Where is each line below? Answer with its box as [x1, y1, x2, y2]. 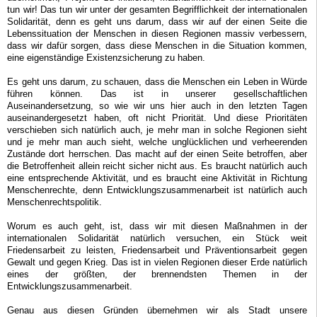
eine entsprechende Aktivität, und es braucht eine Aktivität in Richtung [7, 173, 307, 184]
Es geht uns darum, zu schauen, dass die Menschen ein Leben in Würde [7, 76, 307, 88]
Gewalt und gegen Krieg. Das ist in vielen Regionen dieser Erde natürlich [7, 257, 307, 268]
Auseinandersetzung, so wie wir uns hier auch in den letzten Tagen [7, 100, 307, 112]
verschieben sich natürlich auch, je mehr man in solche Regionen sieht [7, 125, 307, 136]
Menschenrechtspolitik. [7, 197, 103, 208]
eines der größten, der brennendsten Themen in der [7, 269, 307, 280]
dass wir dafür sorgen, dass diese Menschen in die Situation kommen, [7, 40, 307, 52]
